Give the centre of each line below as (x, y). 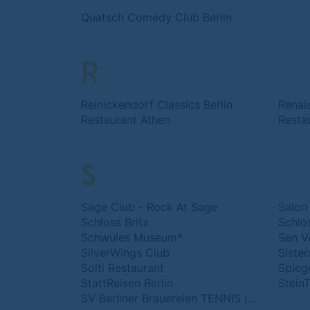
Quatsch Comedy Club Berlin (156, 17)
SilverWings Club (125, 253)
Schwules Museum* (132, 237)
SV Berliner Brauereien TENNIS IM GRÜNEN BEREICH (252, 298)
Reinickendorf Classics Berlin (157, 104)
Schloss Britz (115, 222)
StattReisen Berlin (127, 283)
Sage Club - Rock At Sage (149, 207)
